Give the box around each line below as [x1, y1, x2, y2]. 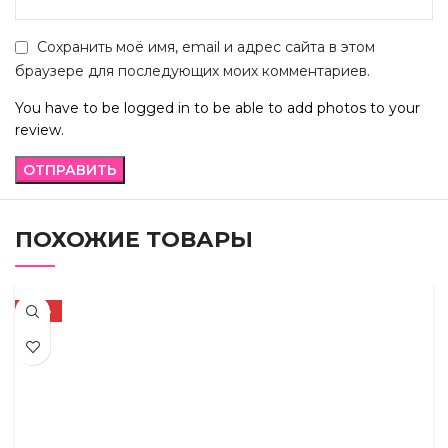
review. [15, 120, 64, 139]
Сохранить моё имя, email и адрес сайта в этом [37, 38, 375, 57]
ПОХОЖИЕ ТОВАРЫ [15, 225, 253, 253]
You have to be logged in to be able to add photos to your [15, 98, 420, 117]
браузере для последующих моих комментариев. [15, 61, 370, 80]
